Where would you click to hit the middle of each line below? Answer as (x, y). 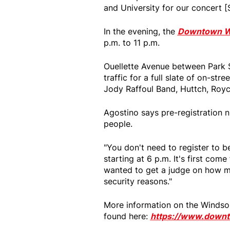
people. (118, 124)
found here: (127, 216)
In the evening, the (140, 32)
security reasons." (138, 181)
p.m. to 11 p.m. (133, 43)
